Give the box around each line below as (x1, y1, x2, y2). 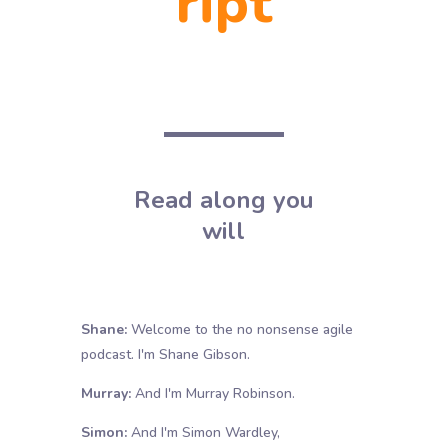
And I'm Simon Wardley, (126, 423, 280, 443)
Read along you (133, 184, 314, 217)
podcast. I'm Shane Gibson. (80, 345, 250, 365)
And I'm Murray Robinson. (130, 384, 295, 404)
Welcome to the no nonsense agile (126, 320, 353, 340)
